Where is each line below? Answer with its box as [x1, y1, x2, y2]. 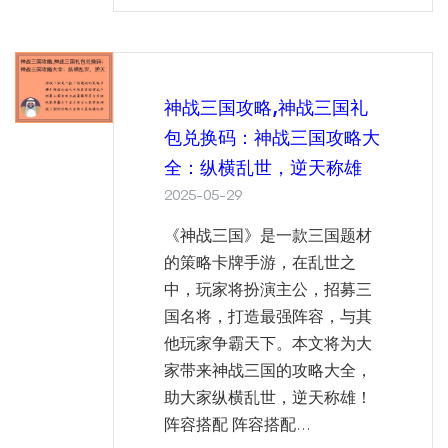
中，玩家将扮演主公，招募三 [164, 278, 372, 300]
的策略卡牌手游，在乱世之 [164, 251, 356, 273]
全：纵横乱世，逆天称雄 [164, 156, 362, 179]
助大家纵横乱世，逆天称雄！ [164, 386, 372, 408]
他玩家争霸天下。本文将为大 [164, 332, 372, 354]
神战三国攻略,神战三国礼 [164, 96, 368, 119]
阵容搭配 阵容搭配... [164, 413, 311, 435]
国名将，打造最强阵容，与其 [164, 305, 372, 327]
